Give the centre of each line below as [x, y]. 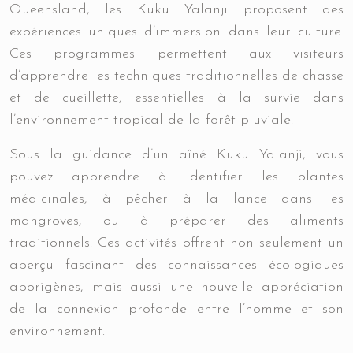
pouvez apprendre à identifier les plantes [176, 177]
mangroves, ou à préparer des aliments [176, 221]
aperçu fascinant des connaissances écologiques [176, 265]
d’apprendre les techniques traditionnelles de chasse [176, 76]
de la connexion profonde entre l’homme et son [176, 309]
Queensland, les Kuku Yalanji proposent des [176, 10]
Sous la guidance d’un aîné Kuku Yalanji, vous [176, 155]
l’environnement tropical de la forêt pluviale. [151, 120]
